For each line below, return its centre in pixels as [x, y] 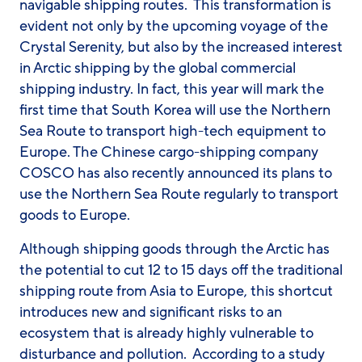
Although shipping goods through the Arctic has [175, 249]
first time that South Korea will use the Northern [175, 110]
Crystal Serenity [70, 47]
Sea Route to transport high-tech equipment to [173, 131]
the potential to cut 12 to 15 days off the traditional [181, 270]
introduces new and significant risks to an [151, 312]
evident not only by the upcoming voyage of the [174, 26]
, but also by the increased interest [232, 47]
